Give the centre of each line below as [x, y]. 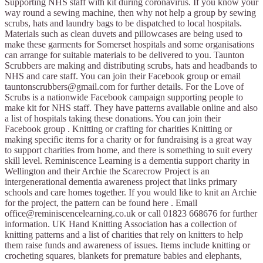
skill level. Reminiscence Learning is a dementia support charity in [127, 161]
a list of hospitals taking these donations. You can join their [113, 119]
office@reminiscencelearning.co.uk [70, 214]
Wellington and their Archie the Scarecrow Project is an [107, 171]
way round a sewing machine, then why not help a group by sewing [130, 13]
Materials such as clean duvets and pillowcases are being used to [124, 34]
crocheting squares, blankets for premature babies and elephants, [123, 256]
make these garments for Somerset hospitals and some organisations [129, 45]
